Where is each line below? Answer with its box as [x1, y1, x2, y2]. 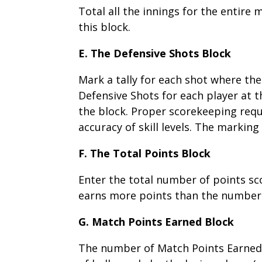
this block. [78, 19, 131, 34]
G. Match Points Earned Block [78, 214, 235, 229]
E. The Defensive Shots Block [78, 46, 232, 60]
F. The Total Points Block [78, 146, 211, 160]
